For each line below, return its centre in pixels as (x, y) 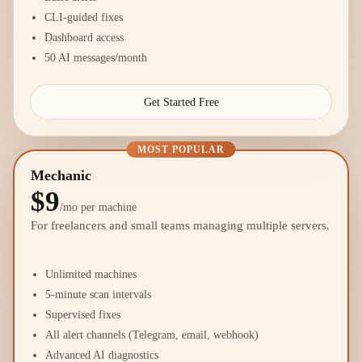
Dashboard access (84, 37)
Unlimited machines (91, 274)
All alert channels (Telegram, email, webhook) (152, 335)
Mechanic (61, 175)
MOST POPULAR (181, 149)
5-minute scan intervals (98, 294)
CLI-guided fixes (84, 17)
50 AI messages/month (96, 57)
